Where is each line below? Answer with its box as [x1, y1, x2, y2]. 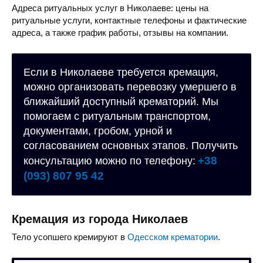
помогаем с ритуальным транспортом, [23, 110, 211, 123]
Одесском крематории [127, 232, 218, 242]
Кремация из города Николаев [12, 212, 188, 225]
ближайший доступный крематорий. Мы [23, 96, 218, 108]
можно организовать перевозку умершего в [23, 81, 237, 93]
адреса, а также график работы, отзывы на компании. [12, 28, 228, 38]
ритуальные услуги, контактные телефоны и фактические [12, 15, 247, 26]
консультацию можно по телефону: [23, 155, 195, 167]
